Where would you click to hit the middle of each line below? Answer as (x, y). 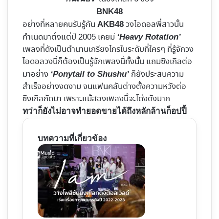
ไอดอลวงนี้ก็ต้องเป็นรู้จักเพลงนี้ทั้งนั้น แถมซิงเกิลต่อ (107, 62)
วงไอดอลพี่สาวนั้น (154, 25)
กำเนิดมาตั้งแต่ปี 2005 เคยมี (70, 38)
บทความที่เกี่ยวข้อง (72, 139)
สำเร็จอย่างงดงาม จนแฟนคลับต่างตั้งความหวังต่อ (104, 87)
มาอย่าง (36, 75)
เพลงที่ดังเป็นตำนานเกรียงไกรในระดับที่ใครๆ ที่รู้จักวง (108, 50)
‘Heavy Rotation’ (149, 37)
